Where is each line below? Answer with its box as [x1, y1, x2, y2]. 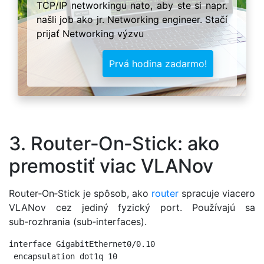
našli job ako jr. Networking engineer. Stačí [37, 13, 227, 25]
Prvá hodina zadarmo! [109, 57, 207, 70]
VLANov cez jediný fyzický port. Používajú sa [9, 201, 255, 213]
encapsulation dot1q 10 [9, 251, 117, 261]
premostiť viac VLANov [9, 154, 213, 178]
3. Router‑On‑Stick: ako [9, 132, 219, 156]
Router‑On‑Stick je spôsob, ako [9, 187, 151, 199]
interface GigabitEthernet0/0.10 [9, 239, 155, 249]
